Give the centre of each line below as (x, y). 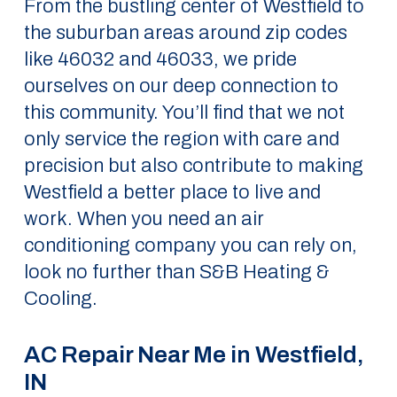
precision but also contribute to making (193, 166)
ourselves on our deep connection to (181, 86)
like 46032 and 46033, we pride (160, 59)
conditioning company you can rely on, (190, 245)
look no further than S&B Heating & (176, 272)
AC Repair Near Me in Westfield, (194, 355)
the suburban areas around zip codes (185, 33)
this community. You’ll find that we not (184, 113)
